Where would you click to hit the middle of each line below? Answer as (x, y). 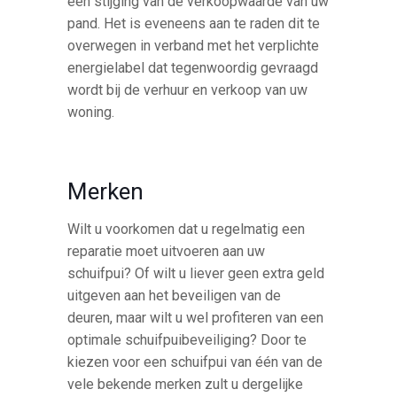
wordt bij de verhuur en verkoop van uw (188, 90)
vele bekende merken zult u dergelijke (186, 385)
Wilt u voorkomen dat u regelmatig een (187, 230)
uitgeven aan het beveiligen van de (175, 296)
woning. (91, 113)
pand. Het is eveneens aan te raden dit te (194, 24)
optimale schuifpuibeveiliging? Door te (187, 340)
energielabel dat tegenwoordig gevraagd (193, 68)
